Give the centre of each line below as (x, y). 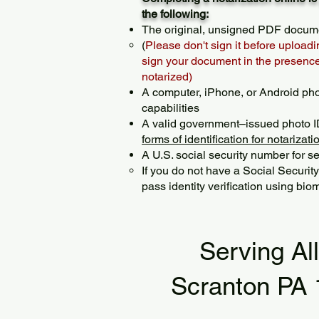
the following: (175, 14)
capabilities (171, 108)
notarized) (167, 77)
